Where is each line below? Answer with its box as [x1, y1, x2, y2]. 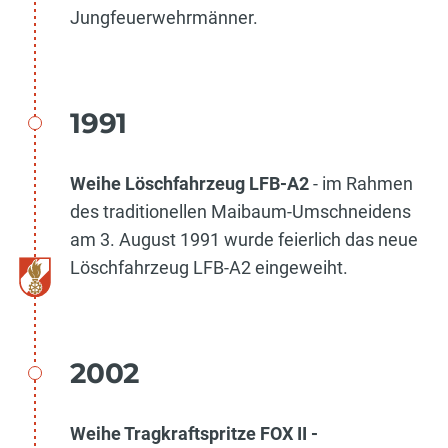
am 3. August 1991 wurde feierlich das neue [70, 228, 418, 250]
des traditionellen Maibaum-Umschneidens [70, 200, 411, 222]
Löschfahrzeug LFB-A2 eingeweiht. [70, 256, 348, 278]
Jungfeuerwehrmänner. [70, 6, 258, 28]
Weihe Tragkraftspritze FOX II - [70, 422, 318, 444]
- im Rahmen [309, 172, 413, 194]
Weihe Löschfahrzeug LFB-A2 [70, 172, 309, 194]
